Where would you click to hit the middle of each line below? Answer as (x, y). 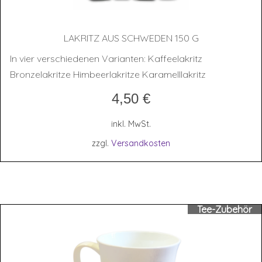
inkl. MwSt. (131, 124)
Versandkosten (141, 143)
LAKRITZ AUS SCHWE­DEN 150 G (131, 38)
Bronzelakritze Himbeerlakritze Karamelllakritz (108, 75)
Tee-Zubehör (225, 209)
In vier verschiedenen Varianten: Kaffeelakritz (106, 59)
